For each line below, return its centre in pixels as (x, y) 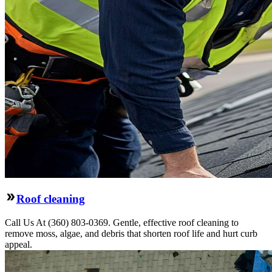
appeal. (19, 244)
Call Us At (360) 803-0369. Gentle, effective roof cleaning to (122, 222)
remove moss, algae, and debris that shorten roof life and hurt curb (131, 233)
